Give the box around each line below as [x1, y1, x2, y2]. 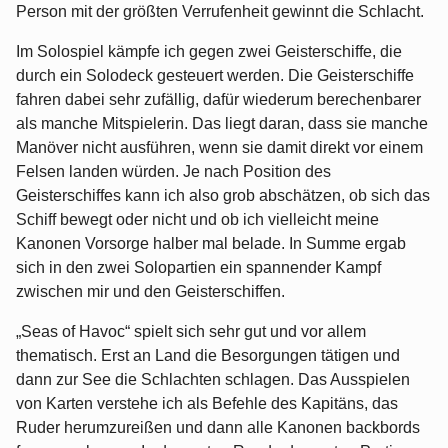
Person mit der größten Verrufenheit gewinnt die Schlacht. [16, 3, 424, 21]
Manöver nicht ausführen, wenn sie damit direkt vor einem [16, 139, 423, 157]
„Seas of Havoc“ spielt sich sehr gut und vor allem [16, 323, 366, 341]
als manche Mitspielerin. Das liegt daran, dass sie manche [16, 115, 428, 133]
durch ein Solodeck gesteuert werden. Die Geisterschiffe [16, 67, 414, 85]
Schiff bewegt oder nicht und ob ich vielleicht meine [16, 211, 379, 229]
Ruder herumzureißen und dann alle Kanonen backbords [16, 419, 420, 437]
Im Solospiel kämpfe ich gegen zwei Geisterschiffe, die [16, 43, 402, 61]
